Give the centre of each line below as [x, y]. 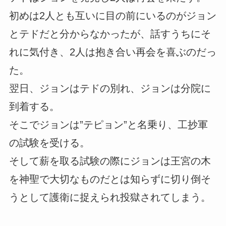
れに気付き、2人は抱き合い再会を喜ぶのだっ [112, 52]
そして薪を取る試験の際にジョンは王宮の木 [110, 161]
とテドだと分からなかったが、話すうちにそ [110, 34]
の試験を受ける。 [49, 143]
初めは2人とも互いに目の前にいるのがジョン [112, 16]
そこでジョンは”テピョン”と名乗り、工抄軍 [108, 125]
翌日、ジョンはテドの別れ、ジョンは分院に [110, 89]
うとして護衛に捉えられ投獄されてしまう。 [110, 197]
